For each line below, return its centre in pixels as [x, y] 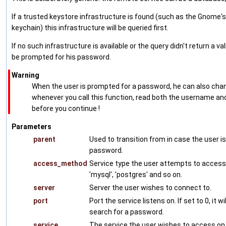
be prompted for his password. [61, 57]
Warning [25, 75]
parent [44, 139]
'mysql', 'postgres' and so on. [136, 175]
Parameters [32, 127]
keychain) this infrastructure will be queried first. [90, 28]
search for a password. [127, 212]
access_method [60, 164]
